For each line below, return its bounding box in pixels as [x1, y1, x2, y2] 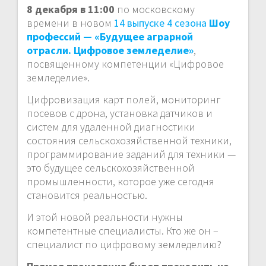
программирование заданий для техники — [27, 147, 236, 161]
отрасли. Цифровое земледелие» [27, 43, 194, 57]
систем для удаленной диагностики [27, 119, 195, 134]
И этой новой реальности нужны [27, 210, 183, 224]
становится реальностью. [27, 188, 147, 202]
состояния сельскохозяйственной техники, [27, 133, 232, 147]
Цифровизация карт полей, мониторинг [27, 92, 221, 106]
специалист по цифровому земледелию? [27, 237, 221, 251]
